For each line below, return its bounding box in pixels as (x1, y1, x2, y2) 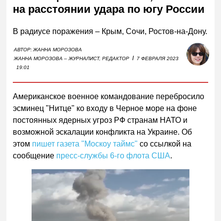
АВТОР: (14, 46, 33, 52)
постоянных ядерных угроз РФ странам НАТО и (13, 115, 188, 124)
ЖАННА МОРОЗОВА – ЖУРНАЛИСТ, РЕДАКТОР (14, 55, 130, 61)
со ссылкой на (138, 139, 192, 148)
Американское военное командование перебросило (13, 92, 205, 101)
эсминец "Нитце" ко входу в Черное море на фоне (13, 104, 197, 112)
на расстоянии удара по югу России (13, 3, 205, 16)
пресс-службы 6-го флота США (56, 151, 171, 160)
